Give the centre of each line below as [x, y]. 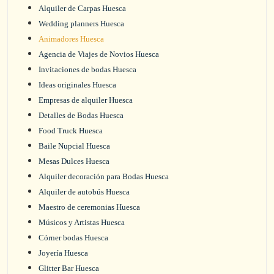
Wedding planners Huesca [81, 24]
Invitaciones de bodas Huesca [87, 69]
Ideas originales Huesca [77, 85]
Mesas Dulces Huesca [74, 161]
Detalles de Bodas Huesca [81, 115]
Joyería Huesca [63, 253]
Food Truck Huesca [71, 131]
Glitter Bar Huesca [69, 268]
